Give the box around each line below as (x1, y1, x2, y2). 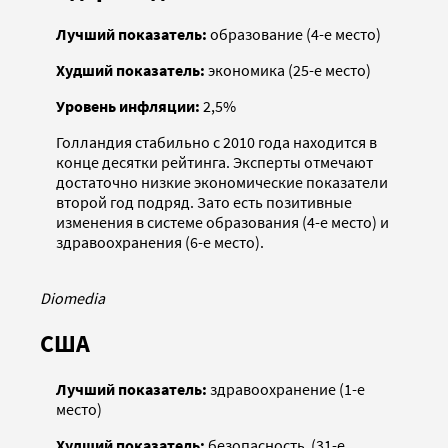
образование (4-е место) (210, 24, 381, 45)
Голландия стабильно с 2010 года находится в (56, 132, 377, 153)
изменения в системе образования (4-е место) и (56, 212, 389, 233)
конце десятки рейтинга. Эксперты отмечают (56, 152, 373, 173)
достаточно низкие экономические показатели (56, 172, 388, 193)
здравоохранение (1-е (210, 378, 365, 399)
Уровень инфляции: (56, 96, 203, 117)
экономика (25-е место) (205, 60, 371, 81)
